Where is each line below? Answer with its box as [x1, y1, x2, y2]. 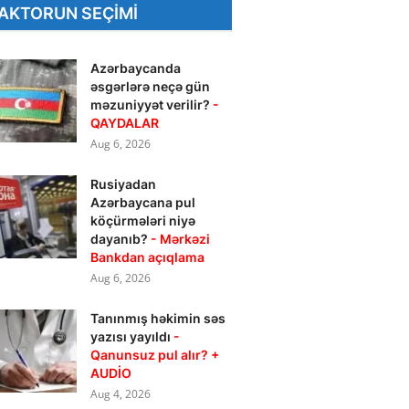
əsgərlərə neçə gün [90, 79, 211, 94]
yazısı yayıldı [90, 329, 174, 344]
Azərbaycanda [90, 60, 182, 76]
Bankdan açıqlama [90, 249, 205, 265]
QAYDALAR [90, 115, 160, 131]
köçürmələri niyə [90, 213, 196, 228]
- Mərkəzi [151, 231, 211, 246]
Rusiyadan [90, 176, 157, 192]
